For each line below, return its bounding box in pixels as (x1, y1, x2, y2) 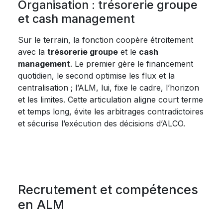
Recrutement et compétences (18, 182, 198, 197)
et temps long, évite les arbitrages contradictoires (18, 107, 204, 116)
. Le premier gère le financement (70, 59, 193, 69)
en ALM (18, 197, 64, 212)
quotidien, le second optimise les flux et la (18, 71, 175, 81)
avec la (18, 47, 47, 57)
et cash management (18, 11, 135, 26)
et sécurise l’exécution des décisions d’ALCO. (18, 118, 185, 128)
